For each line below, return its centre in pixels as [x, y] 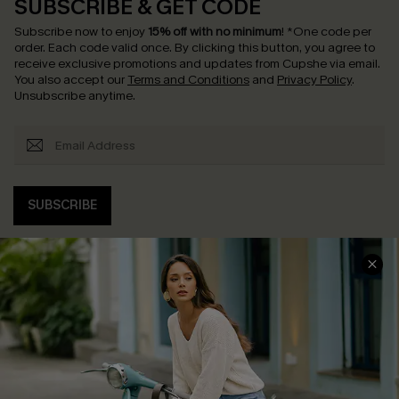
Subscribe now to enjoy [81, 32]
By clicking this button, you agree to [275, 48]
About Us [41, 342]
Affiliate [36, 370]
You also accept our [71, 80]
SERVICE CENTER [266, 308]
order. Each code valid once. [94, 48]
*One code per [329, 32]
